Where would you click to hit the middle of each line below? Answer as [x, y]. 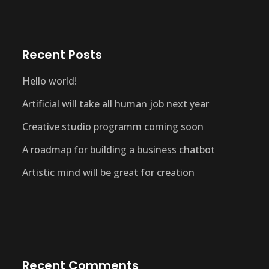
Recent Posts [62, 55]
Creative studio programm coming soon [113, 127]
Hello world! [50, 81]
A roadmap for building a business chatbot [119, 150]
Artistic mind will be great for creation [108, 173]
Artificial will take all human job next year [116, 104]
